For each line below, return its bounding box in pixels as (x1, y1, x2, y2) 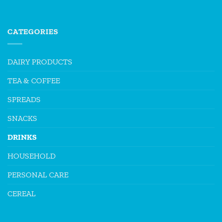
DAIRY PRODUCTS (7, 56, 72, 66)
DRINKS (7, 132, 37, 142)
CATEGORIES (7, 26, 58, 36)
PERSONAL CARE (7, 169, 68, 179)
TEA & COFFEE (7, 75, 60, 85)
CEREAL (7, 188, 36, 198)
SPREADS (7, 94, 41, 104)
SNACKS (7, 113, 37, 123)
